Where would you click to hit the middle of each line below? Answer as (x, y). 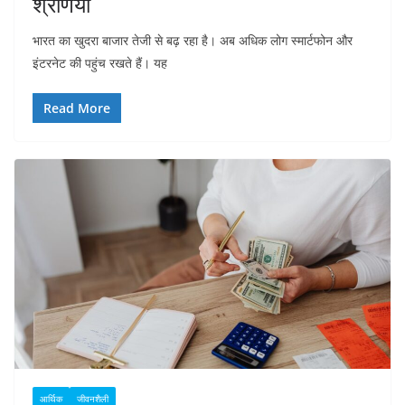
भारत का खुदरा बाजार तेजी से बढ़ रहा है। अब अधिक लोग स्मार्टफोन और (193, 41)
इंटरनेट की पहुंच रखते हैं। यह (100, 63)
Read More (77, 108)
